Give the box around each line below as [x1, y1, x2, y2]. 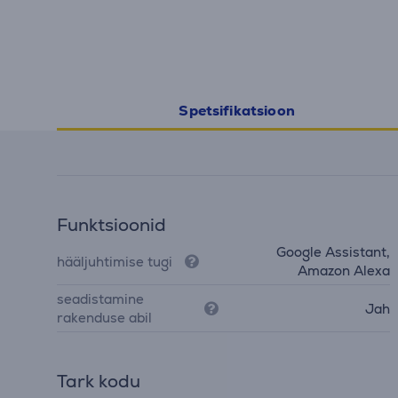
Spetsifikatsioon [179, 100, 295, 120]
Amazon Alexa [298, 262, 391, 279]
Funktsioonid [57, 213, 166, 236]
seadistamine [57, 291, 144, 307]
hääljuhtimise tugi [57, 252, 172, 270]
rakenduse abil [57, 309, 152, 326]
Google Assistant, [276, 243, 391, 260]
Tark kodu [57, 370, 140, 393]
